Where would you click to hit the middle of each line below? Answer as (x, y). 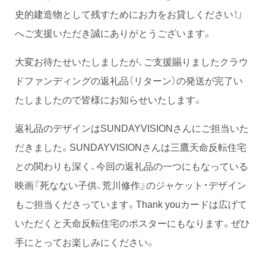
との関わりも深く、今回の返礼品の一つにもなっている (132, 166)
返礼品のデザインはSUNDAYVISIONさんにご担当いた (132, 128)
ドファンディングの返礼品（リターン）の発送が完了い (129, 80)
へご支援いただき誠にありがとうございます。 (113, 33)
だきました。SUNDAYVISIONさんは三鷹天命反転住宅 (131, 147)
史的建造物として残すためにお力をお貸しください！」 (129, 14)
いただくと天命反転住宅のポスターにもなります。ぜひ (132, 223)
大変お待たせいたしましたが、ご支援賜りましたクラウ (132, 61)
